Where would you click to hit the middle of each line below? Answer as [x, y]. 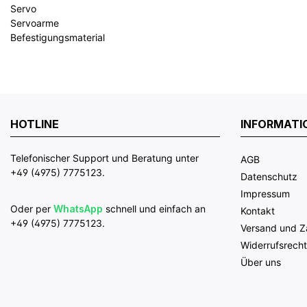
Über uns [261, 262]
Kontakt [258, 211]
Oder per [32, 209]
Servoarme [35, 23]
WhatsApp [78, 209]
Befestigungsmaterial [58, 37]
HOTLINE [35, 124]
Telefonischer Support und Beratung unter [105, 158]
